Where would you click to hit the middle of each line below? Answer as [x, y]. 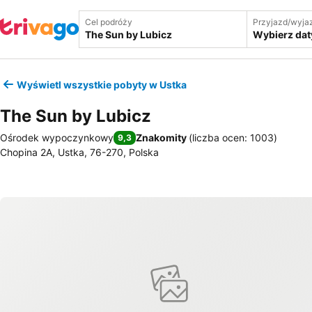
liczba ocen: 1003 [233, 138]
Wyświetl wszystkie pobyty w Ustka [102, 84]
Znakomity [161, 138]
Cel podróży [109, 22]
